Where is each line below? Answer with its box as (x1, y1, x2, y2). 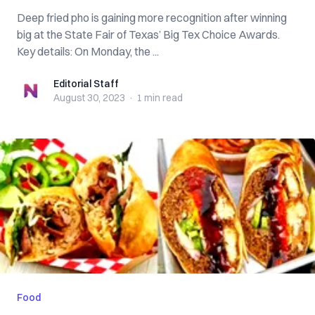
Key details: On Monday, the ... (17, 44, 159, 58)
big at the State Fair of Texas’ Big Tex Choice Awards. (17, 27, 280, 41)
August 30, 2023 (53, 91, 125, 104)
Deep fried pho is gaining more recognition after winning (17, 11, 287, 25)
